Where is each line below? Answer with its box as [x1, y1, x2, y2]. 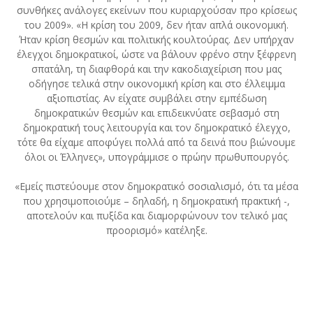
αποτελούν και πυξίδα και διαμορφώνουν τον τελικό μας [26, 209, 287, 223]
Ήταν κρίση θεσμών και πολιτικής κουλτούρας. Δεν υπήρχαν [19, 33, 294, 47]
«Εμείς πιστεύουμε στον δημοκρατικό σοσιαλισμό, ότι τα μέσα [15, 180, 298, 194]
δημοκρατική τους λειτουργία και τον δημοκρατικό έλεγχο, [22, 121, 291, 135]
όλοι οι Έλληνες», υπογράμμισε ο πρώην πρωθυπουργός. [24, 150, 289, 164]
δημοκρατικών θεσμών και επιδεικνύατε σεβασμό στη [34, 106, 279, 120]
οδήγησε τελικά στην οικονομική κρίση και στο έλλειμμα [28, 77, 285, 91]
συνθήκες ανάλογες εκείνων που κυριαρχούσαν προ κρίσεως [16, 3, 297, 17]
